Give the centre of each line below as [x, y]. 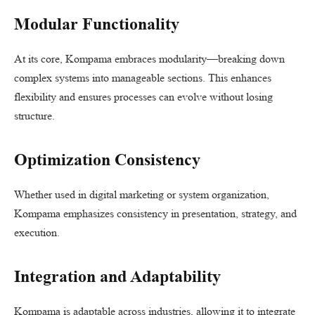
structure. [34, 116]
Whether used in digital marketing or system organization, [142, 195]
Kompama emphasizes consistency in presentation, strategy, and [155, 214]
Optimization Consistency [107, 160]
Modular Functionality [97, 24]
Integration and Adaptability [117, 277]
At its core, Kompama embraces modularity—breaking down [149, 59]
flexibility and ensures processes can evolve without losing [143, 97]
